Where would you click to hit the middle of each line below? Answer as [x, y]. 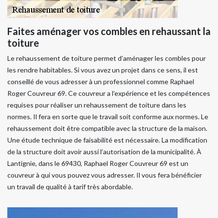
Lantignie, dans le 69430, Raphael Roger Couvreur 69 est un [98, 163]
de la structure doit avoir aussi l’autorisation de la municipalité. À [104, 151]
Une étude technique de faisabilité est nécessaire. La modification [107, 140]
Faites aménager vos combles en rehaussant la [109, 31]
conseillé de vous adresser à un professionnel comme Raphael [101, 81]
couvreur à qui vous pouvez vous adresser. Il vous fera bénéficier [105, 175]
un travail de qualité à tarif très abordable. [70, 186]
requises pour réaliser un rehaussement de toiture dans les [97, 105]
